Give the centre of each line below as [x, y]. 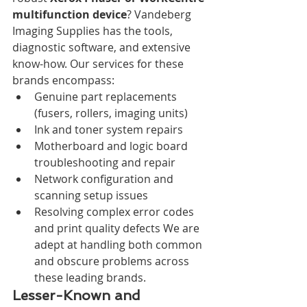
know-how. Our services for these [99, 63]
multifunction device [70, 14]
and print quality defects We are [118, 228]
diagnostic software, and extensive [103, 47]
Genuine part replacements [107, 96]
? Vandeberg [160, 14]
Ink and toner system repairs [109, 129]
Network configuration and [105, 179]
